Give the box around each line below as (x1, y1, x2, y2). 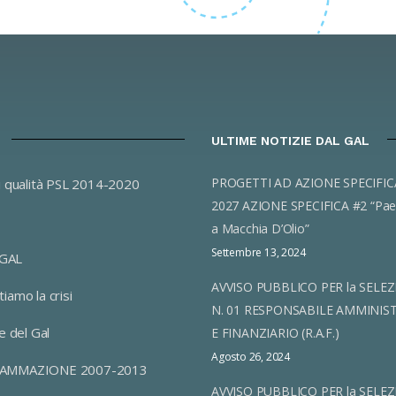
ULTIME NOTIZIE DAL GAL (211, 133, 369, 148)
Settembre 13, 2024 (211, 245, 306, 260)
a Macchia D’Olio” (211, 220, 309, 237)
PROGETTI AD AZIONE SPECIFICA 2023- (211, 174, 295, 191)
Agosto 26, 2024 (211, 349, 290, 364)
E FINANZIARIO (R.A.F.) (211, 324, 339, 341)
